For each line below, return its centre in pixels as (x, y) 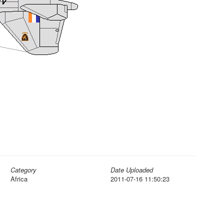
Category (23, 170)
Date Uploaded (132, 170)
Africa (19, 179)
